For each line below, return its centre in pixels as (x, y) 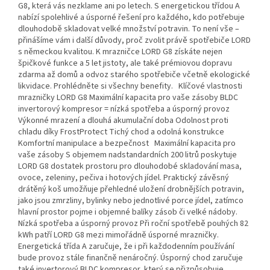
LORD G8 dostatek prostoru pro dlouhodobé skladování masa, (130, 167)
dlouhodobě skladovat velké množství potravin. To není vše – (129, 29)
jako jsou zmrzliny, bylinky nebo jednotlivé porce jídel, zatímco (131, 201)
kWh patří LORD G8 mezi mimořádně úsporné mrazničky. (118, 235)
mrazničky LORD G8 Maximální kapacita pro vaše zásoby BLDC (128, 98)
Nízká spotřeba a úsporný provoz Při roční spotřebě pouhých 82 (133, 224)
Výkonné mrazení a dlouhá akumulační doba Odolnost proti (123, 121)
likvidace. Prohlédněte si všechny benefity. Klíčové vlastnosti (130, 86)
